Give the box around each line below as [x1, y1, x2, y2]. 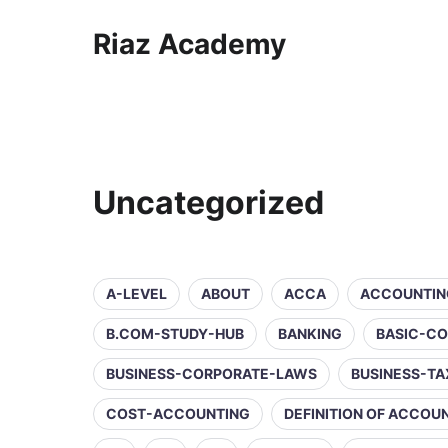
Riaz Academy [93, 27, 286, 61]
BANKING [278, 325, 342, 342]
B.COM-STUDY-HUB [106, 325, 244, 342]
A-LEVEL [106, 285, 167, 302]
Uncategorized [93, 183, 324, 222]
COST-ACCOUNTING [106, 405, 250, 422]
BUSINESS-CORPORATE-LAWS [106, 365, 317, 382]
